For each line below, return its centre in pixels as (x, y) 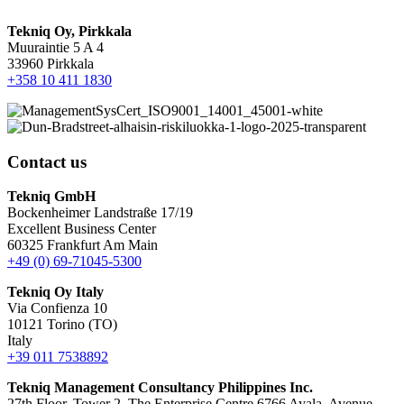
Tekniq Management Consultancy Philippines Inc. (160, 388)
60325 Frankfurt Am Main (83, 245)
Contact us (47, 161)
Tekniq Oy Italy (55, 292)
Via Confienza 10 (57, 308)
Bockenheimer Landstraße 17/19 (100, 213)
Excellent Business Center (82, 229)
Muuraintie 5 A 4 (55, 47)
